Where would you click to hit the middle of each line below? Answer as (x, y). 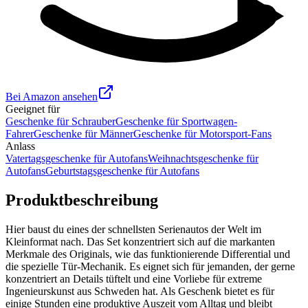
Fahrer (20, 133)
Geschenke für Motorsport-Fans (202, 133)
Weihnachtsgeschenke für (203, 158)
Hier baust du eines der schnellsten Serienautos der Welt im (133, 229)
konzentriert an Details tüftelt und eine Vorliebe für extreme (134, 278)
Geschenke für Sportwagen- (176, 121)
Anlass (20, 146)
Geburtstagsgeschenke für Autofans (122, 170)
